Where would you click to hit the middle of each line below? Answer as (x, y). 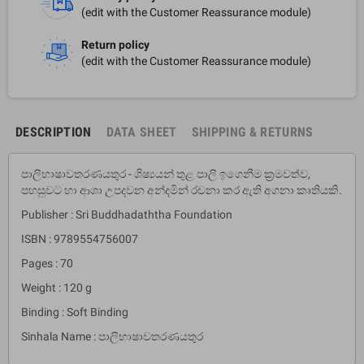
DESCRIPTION (54, 132)
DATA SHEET (141, 132)
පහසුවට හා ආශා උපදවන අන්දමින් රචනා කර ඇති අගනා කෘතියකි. (182, 190)
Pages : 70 (47, 263)
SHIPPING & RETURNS (252, 132)
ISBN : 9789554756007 (80, 238)
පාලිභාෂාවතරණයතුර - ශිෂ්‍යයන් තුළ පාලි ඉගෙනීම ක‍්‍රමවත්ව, (166, 173)
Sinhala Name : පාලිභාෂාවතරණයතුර (112, 336)
